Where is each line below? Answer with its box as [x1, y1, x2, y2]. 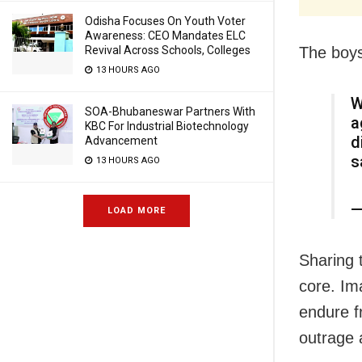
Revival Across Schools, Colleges [85, 44, 250, 57]
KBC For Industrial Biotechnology [85, 120, 249, 133]
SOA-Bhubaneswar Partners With [85, 105, 255, 118]
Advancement [85, 134, 158, 147]
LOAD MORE [107, 205, 166, 216]
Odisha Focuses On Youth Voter [85, 15, 246, 27]
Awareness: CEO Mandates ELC [85, 29, 246, 42]
